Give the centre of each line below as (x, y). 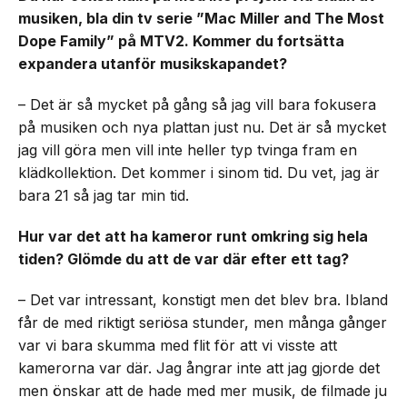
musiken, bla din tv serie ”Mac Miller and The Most (201, 18)
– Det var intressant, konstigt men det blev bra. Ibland (203, 300)
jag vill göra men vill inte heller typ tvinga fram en (188, 150)
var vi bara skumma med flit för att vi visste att (178, 345)
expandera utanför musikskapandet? (153, 64)
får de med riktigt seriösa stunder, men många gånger (203, 323)
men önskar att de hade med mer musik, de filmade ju (203, 391)
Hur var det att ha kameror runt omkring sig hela (193, 236)
